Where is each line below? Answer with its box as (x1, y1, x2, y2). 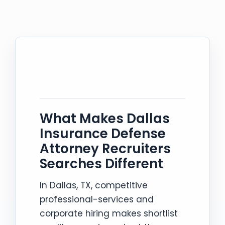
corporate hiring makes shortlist (40, 207, 178, 219)
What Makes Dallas (40, 109, 170, 128)
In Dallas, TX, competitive (40, 179, 148, 191)
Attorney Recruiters (40, 139, 171, 158)
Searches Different (40, 154, 163, 173)
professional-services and (40, 193, 154, 205)
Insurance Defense (40, 124, 166, 143)
